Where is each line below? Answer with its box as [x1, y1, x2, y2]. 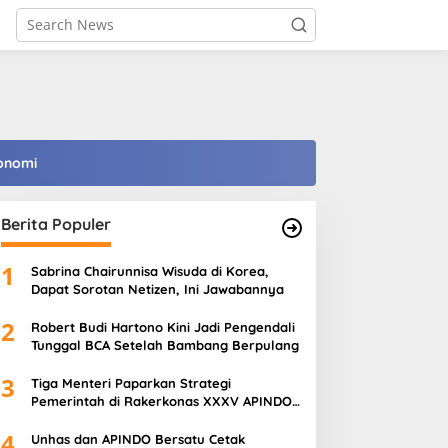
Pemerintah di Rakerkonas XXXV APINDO [30, 393, 292, 409]
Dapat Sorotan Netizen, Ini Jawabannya [30, 281, 284, 297]
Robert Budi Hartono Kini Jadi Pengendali [30, 319, 295, 335]
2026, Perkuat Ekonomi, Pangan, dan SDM [30, 411, 295, 427]
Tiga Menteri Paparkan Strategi [30, 375, 231, 391]
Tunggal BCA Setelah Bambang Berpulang [30, 337, 299, 353]
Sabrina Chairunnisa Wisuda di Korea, [30, 263, 269, 279]
